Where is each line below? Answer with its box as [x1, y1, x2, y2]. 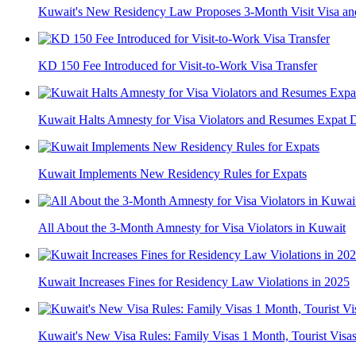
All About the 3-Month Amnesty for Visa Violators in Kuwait [38, 221, 346, 235]
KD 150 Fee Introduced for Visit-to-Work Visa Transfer [38, 59, 317, 73]
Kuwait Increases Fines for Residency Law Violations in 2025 [38, 275, 350, 289]
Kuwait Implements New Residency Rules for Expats [38, 167, 307, 181]
